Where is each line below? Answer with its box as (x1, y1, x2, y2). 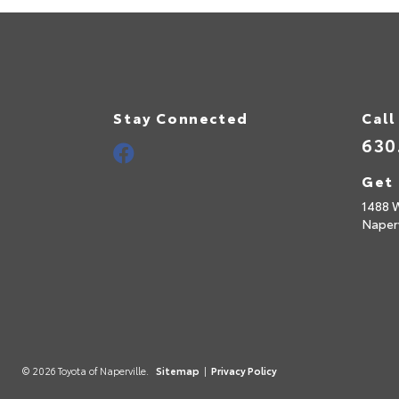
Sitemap (156, 362, 199, 378)
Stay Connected (113, 106, 248, 127)
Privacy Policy (211, 362, 277, 378)
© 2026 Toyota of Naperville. (22, 362, 151, 378)
